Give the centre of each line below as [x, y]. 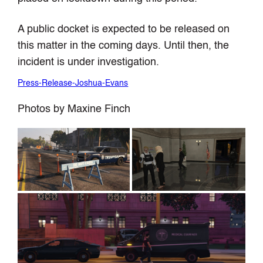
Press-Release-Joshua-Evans [73, 84]
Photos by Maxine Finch [74, 109]
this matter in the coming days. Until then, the [124, 46]
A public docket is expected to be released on [124, 30]
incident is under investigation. [89, 63]
